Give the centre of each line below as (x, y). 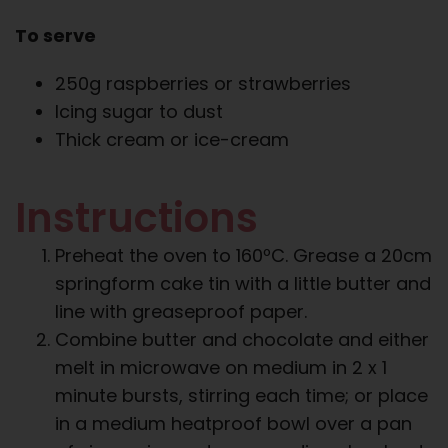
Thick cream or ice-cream (172, 139)
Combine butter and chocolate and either (242, 339)
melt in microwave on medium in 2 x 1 (221, 367)
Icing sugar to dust (139, 111)
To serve (55, 35)
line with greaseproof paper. (181, 311)
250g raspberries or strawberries (203, 83)
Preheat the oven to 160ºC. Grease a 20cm (243, 255)
